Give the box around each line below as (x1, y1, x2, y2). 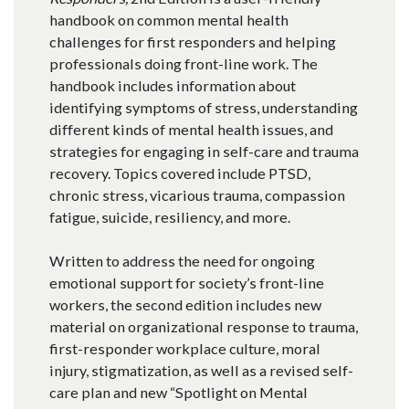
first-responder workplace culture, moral (48, 340, 320, 358)
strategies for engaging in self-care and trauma (48, 142, 359, 161)
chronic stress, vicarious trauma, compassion (48, 186, 345, 204)
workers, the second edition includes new (48, 296, 321, 314)
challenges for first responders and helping (48, 33, 336, 51)
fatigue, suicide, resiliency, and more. (48, 208, 293, 226)
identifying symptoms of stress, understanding (48, 99, 358, 117)
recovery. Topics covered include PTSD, (48, 164, 310, 183)
